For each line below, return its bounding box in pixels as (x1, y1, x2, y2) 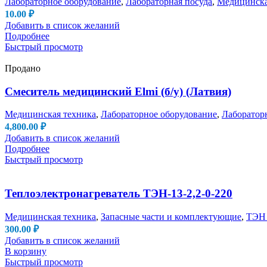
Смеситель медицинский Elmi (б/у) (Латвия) (5, 85, 231, 98)
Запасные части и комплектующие (101, 211, 241, 222)
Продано (5, 63, 41, 73)
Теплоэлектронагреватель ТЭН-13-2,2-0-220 (5, 187, 232, 200)
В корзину (5, 246, 46, 256)
